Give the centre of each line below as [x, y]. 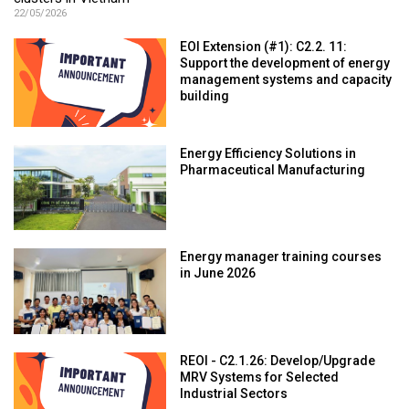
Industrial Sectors [234, 395]
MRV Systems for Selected [260, 378]
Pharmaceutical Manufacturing [273, 170]
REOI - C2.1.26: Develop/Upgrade [278, 362]
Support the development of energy [285, 64]
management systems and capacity [286, 81]
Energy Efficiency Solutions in [268, 154]
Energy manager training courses [281, 258]
